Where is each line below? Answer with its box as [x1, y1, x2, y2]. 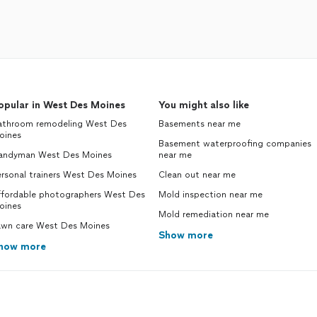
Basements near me [158, 119, 241, 129]
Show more [158, 229, 213, 241]
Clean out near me [158, 170, 236, 180]
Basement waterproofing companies [158, 139, 311, 149]
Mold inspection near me [158, 190, 263, 200]
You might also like [158, 99, 249, 111]
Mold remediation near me [158, 209, 269, 219]
